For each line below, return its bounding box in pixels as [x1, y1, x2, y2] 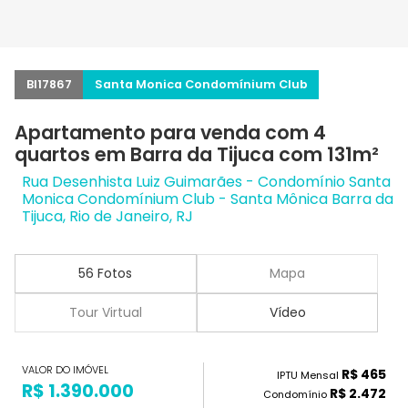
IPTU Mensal [277, 368, 342, 383]
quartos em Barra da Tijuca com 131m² [15, 141, 379, 168]
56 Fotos [78, 264, 133, 282]
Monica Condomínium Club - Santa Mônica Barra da [22, 189, 393, 209]
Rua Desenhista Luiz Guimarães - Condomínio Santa [22, 171, 391, 192]
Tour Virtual [68, 303, 142, 321]
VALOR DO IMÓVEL [22, 362, 108, 378]
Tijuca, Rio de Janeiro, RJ [22, 206, 193, 227]
